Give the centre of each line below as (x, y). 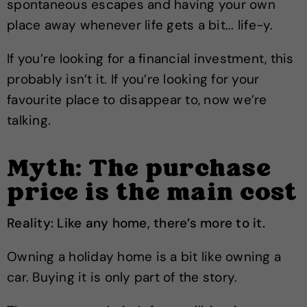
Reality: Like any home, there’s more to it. (136, 223)
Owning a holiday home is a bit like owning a (144, 257)
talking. (29, 120)
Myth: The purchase (139, 170)
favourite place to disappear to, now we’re (137, 100)
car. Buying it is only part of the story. (122, 277)
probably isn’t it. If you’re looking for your (133, 79)
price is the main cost (152, 194)
